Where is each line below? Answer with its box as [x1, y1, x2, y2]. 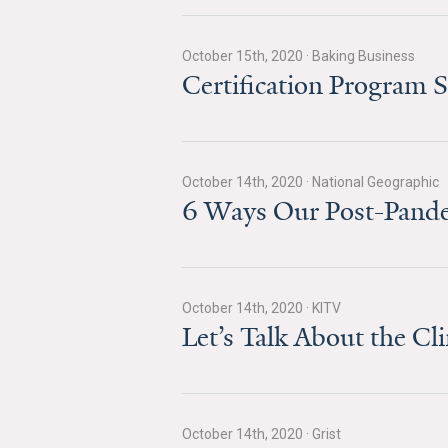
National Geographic [309, 174, 439, 190]
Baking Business [309, 48, 415, 64]
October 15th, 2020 [182, 48, 306, 64]
